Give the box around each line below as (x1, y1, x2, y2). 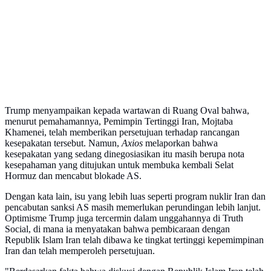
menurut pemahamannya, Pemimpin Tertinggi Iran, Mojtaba (5, 116, 233, 127)
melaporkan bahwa (143, 138, 218, 149)
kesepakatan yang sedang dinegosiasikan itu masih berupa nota (5, 149, 244, 160)
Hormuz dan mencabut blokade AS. (5, 171, 142, 181)
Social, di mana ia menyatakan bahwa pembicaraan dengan (5, 224, 230, 235)
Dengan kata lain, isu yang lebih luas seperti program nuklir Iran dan (5, 191, 266, 202)
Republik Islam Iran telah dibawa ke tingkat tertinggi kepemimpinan (5, 235, 264, 246)
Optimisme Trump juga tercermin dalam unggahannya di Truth (5, 213, 243, 224)
